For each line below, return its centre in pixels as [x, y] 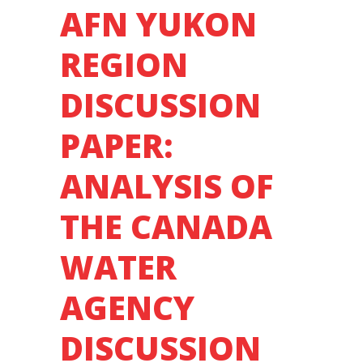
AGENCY [127, 307]
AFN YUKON [158, 24]
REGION [124, 64]
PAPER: [116, 145]
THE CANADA [166, 226]
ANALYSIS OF [167, 186]
